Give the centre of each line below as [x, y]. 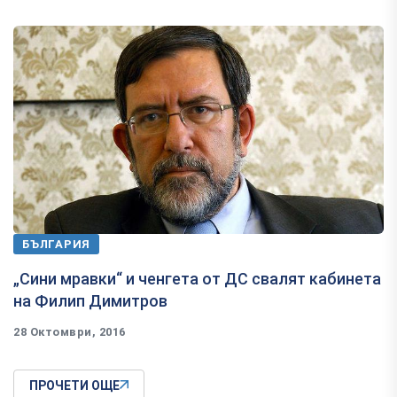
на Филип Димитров [90, 300]
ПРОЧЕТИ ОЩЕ [74, 385]
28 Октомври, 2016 [70, 331]
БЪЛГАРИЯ [57, 244]
